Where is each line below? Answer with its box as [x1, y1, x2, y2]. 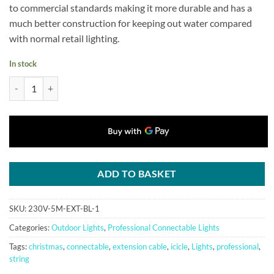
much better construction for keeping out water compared [9, 17, 252, 29]
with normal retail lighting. [9, 32, 119, 45]
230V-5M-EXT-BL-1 [28, 203, 100, 213]
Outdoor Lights [51, 222, 104, 232]
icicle [171, 241, 188, 251]
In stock [9, 58, 37, 68]
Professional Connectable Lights [108, 222, 220, 232]
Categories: [9, 222, 51, 232]
